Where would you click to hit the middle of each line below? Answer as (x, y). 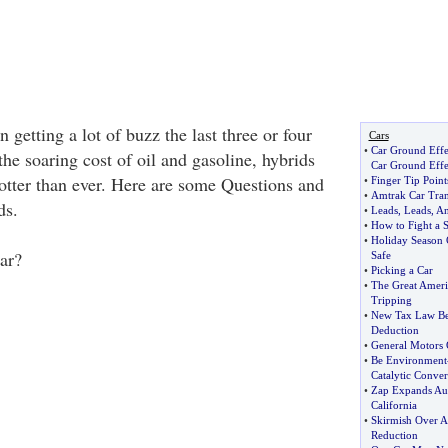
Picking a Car (401, 270)
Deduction (394, 330)
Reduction (394, 435)
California (393, 405)
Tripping (391, 300)
